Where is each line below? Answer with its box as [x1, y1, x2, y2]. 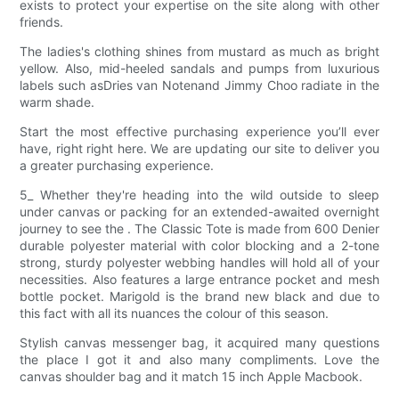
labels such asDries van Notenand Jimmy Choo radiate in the [20, 77, 379, 94]
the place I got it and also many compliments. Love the [20, 352, 379, 368]
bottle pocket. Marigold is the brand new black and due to [20, 289, 379, 305]
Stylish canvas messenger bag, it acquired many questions [20, 335, 379, 351]
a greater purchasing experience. [20, 158, 215, 174]
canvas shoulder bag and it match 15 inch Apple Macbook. [20, 369, 363, 385]
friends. [20, 14, 64, 30]
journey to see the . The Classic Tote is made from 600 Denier [20, 221, 379, 237]
